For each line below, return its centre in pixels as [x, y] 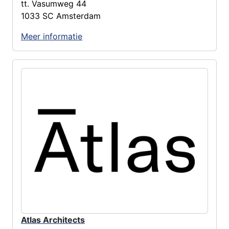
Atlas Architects [53, 220]
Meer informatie [52, 36]
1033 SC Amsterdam [61, 16]
